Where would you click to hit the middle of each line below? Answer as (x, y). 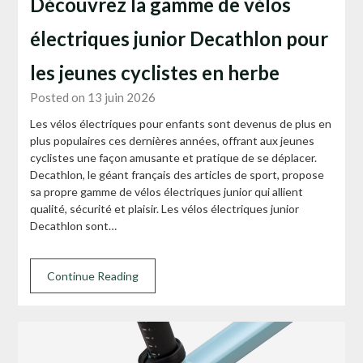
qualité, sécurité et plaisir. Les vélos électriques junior (165, 208)
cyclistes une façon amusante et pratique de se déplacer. (174, 157)
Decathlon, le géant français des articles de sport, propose (177, 174)
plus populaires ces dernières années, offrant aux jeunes (173, 140)
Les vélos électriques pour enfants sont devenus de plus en (181, 123)
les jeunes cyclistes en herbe (155, 72)
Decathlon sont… (74, 225)
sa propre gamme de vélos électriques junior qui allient (167, 191)
